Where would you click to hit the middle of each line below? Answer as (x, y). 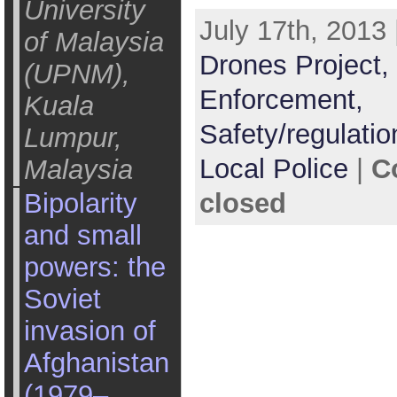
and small (82, 235)
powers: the (94, 267)
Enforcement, (281, 100)
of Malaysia (93, 42)
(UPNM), (77, 74)
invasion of (90, 331)
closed (242, 204)
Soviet (62, 299)
